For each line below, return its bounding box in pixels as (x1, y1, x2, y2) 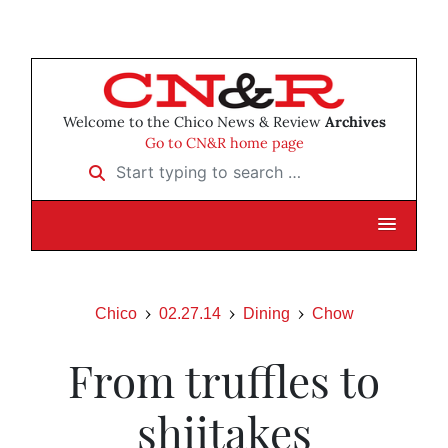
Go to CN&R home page (144, 134, 304, 153)
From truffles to (68, 350, 380, 410)
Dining (242, 305, 290, 323)
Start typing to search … (76, 155, 254, 176)
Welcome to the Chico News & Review (62, 113, 325, 132)
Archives (324, 113, 386, 132)
